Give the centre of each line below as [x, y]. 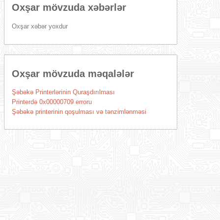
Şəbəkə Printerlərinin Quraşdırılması [63, 92]
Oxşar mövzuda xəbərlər [69, 7]
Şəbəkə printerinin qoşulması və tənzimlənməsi [79, 112]
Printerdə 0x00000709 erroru [52, 102]
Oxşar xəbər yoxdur [40, 26]
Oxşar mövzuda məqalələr [73, 74]
